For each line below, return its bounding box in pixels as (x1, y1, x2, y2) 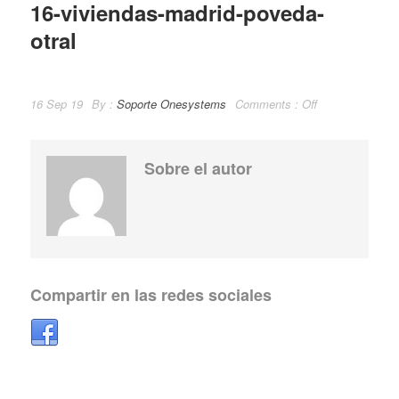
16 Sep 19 (30, 95, 83, 112)
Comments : (235, 95, 302, 112)
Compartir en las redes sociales (30, 283, 272, 306)
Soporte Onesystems (117, 95, 226, 112)
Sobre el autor (144, 157, 252, 180)
